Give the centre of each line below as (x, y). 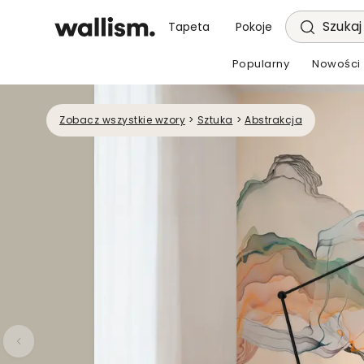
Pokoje (254, 27)
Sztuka (215, 120)
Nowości (336, 64)
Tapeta (189, 27)
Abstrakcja (273, 120)
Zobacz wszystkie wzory (122, 120)
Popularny (260, 64)
